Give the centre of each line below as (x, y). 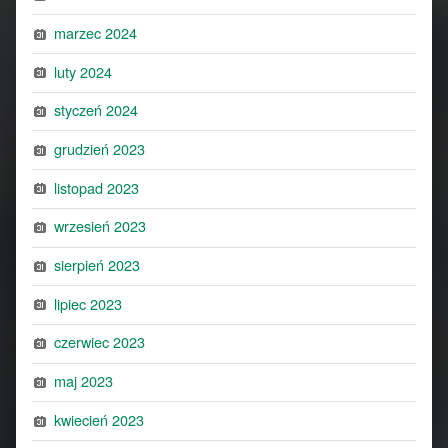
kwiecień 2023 (99, 419)
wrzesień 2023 (100, 226)
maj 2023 (84, 381)
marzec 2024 (96, 32)
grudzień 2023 (100, 148)
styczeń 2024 (96, 110)
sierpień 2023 (97, 265)
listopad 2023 (97, 187)
